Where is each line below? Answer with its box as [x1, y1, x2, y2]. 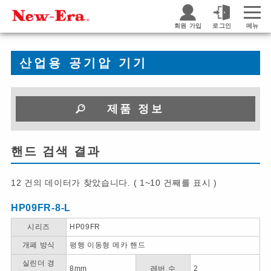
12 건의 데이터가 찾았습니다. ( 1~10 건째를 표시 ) [10, 178, 218, 188]
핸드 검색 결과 [10, 145, 100, 158]
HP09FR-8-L [10, 203, 71, 213]
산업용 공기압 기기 [19, 56, 148, 70]
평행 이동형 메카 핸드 [69, 241, 146, 249]
